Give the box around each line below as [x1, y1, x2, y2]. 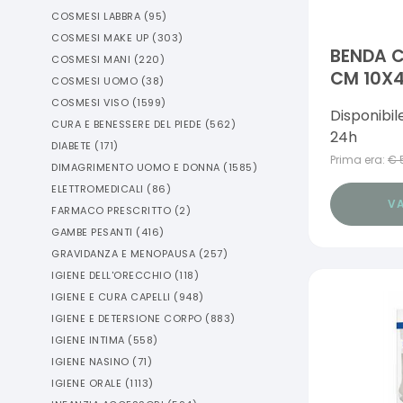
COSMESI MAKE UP [51, 31, 149, 45]
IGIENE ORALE [51, 376, 121, 390]
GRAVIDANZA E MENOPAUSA [51, 246, 195, 261]
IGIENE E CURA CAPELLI [51, 290, 171, 304]
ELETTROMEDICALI [51, 182, 144, 196]
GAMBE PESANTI [51, 225, 133, 239]
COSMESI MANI [51, 52, 130, 67]
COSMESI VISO [51, 95, 129, 110]
